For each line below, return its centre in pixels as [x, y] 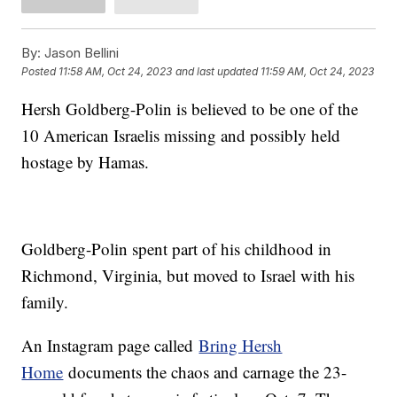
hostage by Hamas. [91, 161]
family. [48, 301]
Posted [40, 71]
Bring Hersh [241, 345]
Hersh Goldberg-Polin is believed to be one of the [190, 108]
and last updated [217, 71]
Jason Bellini [80, 52]
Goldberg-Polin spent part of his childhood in [177, 248]
